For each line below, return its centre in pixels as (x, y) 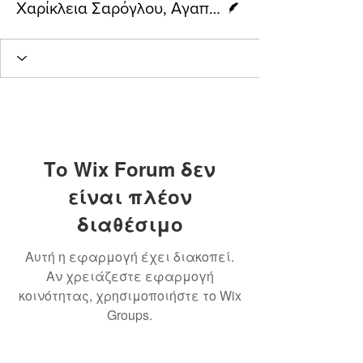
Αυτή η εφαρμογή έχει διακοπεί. (130, 256)
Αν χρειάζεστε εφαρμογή (130, 275)
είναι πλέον (130, 196)
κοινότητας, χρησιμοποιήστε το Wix (130, 295)
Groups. (130, 314)
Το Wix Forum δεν (130, 168)
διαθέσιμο (130, 223)
